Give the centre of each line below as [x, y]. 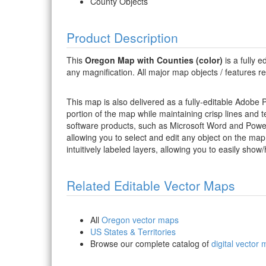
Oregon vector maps [140, 220]
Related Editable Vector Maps [151, 186]
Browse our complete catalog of [151, 244]
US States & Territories [133, 232]
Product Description [122, 38]
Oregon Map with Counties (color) [154, 60]
